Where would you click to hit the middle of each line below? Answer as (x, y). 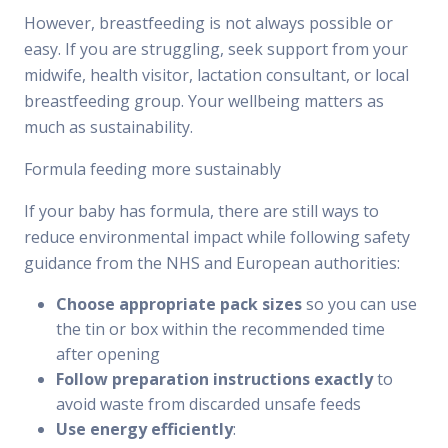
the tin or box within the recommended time (220, 329)
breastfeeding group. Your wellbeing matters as (204, 101)
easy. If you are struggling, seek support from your (216, 49)
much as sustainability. (108, 127)
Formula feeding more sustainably (152, 169)
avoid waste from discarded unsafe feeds (208, 404)
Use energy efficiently (144, 429)
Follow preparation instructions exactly (214, 379)
